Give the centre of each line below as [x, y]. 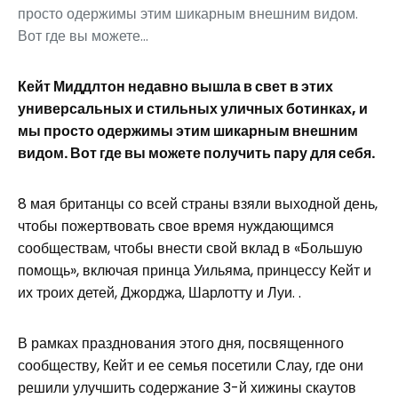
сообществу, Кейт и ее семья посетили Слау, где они [191, 366]
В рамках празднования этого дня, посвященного [181, 343]
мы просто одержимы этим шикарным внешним [188, 131]
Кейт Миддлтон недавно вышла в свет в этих [175, 87]
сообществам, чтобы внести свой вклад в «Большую [190, 248]
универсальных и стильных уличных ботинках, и [193, 109]
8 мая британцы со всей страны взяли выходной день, [198, 204]
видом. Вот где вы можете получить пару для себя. [196, 153]
